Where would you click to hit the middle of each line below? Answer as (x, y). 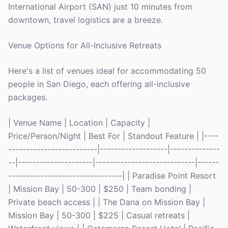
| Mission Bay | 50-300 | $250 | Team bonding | (100, 189)
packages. (28, 97)
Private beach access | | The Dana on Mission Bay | (107, 202)
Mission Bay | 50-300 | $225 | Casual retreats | (99, 215)
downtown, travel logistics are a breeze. (85, 20)
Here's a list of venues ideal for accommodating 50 (107, 71)
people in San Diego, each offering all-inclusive (99, 84)
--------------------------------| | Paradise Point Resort (112, 176)
